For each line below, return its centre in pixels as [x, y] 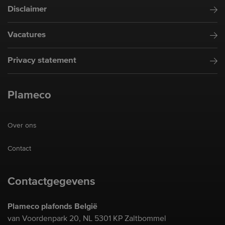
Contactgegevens [51, 182]
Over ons [22, 126]
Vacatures [27, 35]
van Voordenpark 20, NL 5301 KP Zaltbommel [87, 219]
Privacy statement [42, 61]
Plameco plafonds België [52, 207]
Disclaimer [27, 10]
